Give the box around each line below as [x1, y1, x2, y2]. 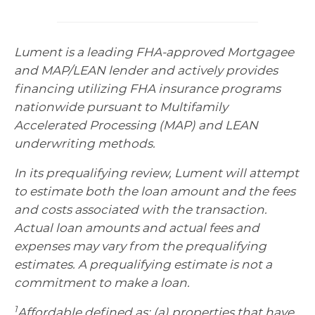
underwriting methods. [14, 136, 155, 151]
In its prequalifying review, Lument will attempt [14, 166, 299, 181]
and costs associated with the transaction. [14, 202, 267, 217]
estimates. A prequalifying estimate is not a [14, 257, 272, 272]
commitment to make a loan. [14, 276, 190, 290]
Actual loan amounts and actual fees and [14, 221, 259, 236]
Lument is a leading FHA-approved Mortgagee [14, 45, 294, 60]
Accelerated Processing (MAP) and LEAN [14, 118, 258, 133]
